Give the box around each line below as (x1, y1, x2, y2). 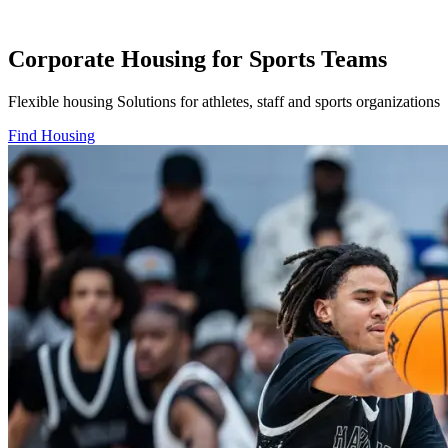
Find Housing (8, 126, 95, 144)
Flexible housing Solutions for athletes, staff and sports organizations (8, 92, 440, 110)
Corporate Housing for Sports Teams (8, 45, 387, 72)
